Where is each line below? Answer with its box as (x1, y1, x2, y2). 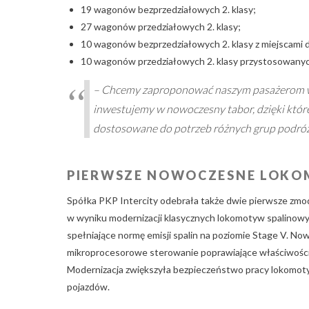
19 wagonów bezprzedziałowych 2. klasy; (81, 3, 256, 15)
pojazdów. (67, 280, 110, 292)
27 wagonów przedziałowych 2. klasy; (81, 20, 241, 32)
